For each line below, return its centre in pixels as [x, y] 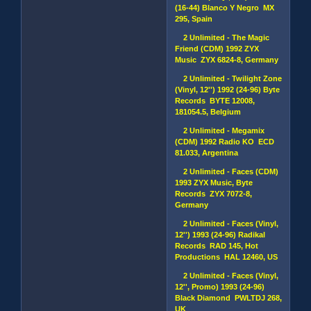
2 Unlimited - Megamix [220, 130]
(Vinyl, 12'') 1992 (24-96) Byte [228, 89]
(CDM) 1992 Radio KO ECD [225, 141]
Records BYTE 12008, [216, 100]
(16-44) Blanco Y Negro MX [225, 7]
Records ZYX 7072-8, [214, 193]
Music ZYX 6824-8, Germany [227, 59]
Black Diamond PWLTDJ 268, [229, 297]
